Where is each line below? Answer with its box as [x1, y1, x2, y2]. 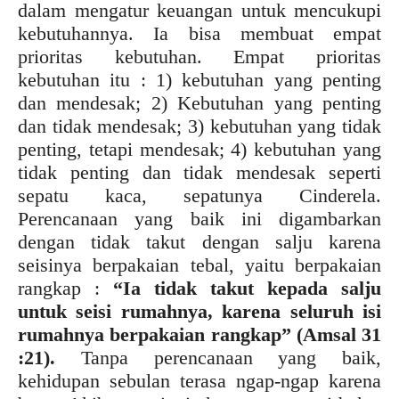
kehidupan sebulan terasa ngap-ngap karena [18, 369, 381, 392]
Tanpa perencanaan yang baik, [55, 346, 381, 369]
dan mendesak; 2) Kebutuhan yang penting [18, 91, 381, 114]
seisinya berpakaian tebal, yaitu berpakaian [18, 253, 381, 276]
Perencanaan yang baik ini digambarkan [18, 207, 381, 230]
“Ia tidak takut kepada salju [113, 276, 381, 299]
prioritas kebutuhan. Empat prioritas [18, 45, 381, 68]
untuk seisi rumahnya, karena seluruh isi [18, 299, 381, 322]
